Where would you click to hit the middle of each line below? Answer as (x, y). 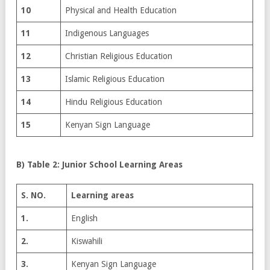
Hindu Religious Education (114, 102)
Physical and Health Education (121, 10)
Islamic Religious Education (115, 79)
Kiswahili (87, 241)
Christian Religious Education (119, 56)
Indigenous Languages (107, 33)
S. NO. (33, 195)
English (84, 218)
